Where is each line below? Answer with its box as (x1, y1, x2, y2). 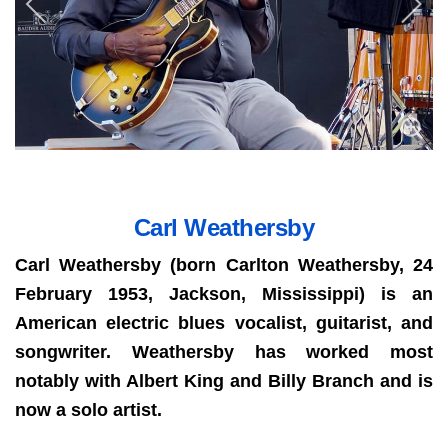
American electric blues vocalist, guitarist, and (15, 313, 433, 333)
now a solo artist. (15, 400, 162, 420)
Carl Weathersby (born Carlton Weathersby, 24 (15, 255, 433, 275)
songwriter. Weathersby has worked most (15, 342, 433, 362)
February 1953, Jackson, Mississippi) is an (15, 284, 433, 304)
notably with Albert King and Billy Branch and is (15, 371, 433, 391)
